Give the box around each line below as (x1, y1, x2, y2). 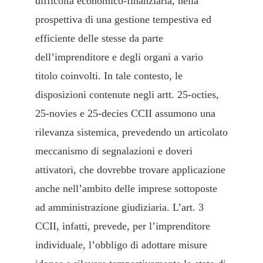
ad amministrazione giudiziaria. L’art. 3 (35, 201, 204, 214)
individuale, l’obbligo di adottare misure (35, 239, 207, 251)
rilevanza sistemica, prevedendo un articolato (35, 126, 228, 139)
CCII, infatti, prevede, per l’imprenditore (35, 220, 210, 232)
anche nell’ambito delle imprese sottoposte (35, 183, 217, 195)
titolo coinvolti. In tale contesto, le (35, 70, 183, 82)
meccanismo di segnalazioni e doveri (35, 145, 193, 157)
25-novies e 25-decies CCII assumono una (35, 107, 215, 120)
